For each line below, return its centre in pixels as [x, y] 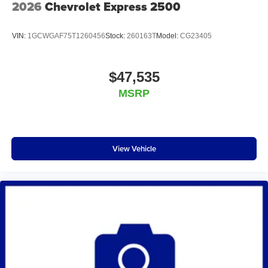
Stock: [116, 36]
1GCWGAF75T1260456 [66, 36]
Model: [168, 36]
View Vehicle [134, 149]
